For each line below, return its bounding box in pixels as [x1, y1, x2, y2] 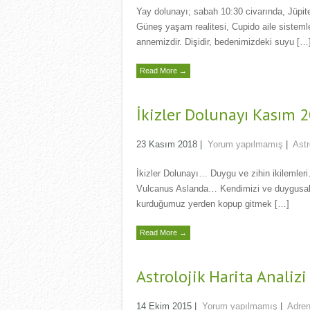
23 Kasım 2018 [136, 140, 197, 152]
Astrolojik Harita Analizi [136, 267, 307, 289]
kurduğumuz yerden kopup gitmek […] [136, 200, 289, 211]
